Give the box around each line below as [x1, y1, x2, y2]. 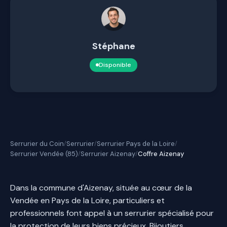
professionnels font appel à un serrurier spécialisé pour [10, 207, 214, 218]
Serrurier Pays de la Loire [97, 139, 175, 148]
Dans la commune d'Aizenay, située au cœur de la [10, 182, 192, 193]
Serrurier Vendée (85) [10, 149, 78, 158]
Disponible [99, 60, 131, 69]
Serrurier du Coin [10, 139, 64, 148]
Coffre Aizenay [138, 149, 184, 158]
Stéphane [92, 40, 135, 52]
